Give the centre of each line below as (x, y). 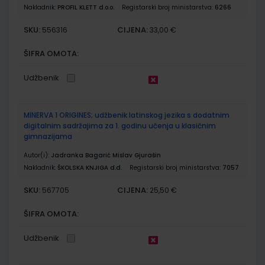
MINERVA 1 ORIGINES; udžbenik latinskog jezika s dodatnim (127, 115)
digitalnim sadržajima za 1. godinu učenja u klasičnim (120, 125)
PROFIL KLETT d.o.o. (86, 7)
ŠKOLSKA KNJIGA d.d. (90, 167)
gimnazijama (48, 136)
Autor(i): (37, 155)
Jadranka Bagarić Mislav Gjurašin (106, 155)
